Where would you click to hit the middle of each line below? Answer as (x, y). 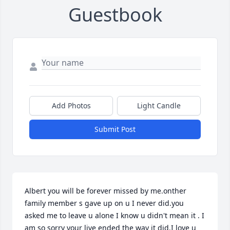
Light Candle (159, 106)
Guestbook (115, 15)
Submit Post (115, 129)
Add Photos (71, 106)
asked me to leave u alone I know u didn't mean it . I (114, 216)
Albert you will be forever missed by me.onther (106, 191)
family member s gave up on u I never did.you (104, 203)
